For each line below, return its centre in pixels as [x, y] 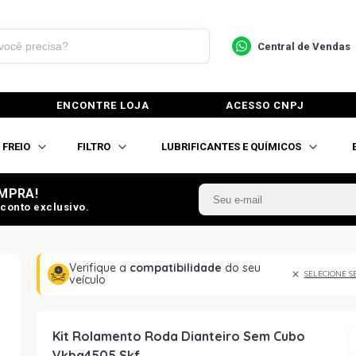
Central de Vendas [304, 46]
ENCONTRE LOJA [103, 105]
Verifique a [99, 268]
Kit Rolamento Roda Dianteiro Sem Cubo [179, 336]
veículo [87, 280]
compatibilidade [175, 268]
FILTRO [94, 146]
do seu [241, 268]
